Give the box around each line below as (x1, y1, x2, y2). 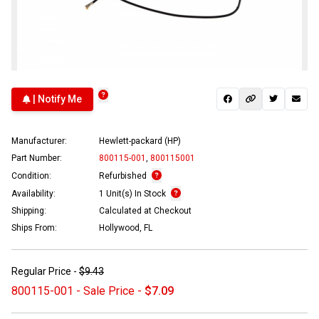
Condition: (11, 170, 51, 181)
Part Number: (11, 152, 62, 163)
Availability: (11, 188, 56, 199)
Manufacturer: (11, 135, 67, 146)
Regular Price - (11, 265, 79, 277)
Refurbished (99, 170, 149, 181)
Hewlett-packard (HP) (99, 135, 181, 146)
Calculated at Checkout (99, 205, 192, 216)
